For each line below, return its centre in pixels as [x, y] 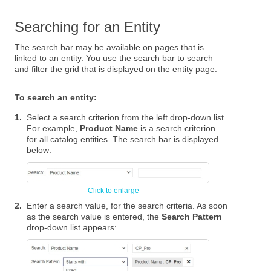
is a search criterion [177, 129]
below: [39, 150]
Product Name [109, 129]
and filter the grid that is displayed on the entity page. [116, 69]
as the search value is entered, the [94, 216]
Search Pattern [192, 216]
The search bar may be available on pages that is [109, 47]
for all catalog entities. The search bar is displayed [123, 139]
